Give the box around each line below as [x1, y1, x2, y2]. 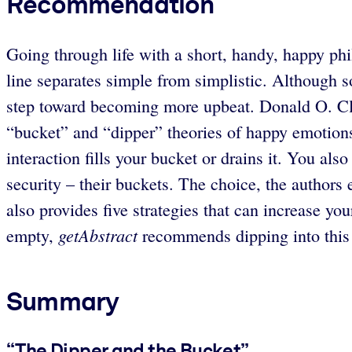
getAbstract [58, 223, 137, 247]
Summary [6, 285, 119, 317]
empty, [6, 224, 58, 247]
